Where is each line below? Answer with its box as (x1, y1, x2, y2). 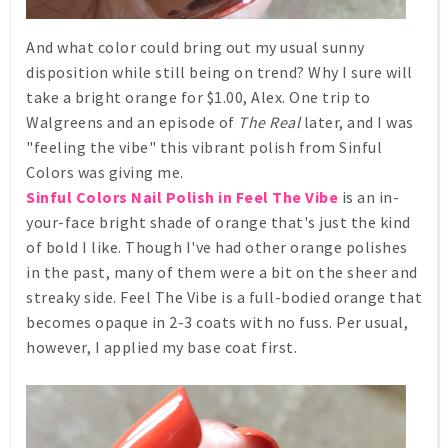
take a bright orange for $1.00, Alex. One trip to (26, 87, 371, 108)
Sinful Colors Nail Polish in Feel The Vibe (26, 187, 338, 208)
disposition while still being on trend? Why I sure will (26, 62, 413, 83)
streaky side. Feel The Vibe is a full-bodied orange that (26, 287, 422, 308)
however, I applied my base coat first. (26, 337, 297, 358)
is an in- (338, 187, 399, 208)
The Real (238, 112, 300, 133)
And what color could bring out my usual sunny (26, 37, 365, 58)
